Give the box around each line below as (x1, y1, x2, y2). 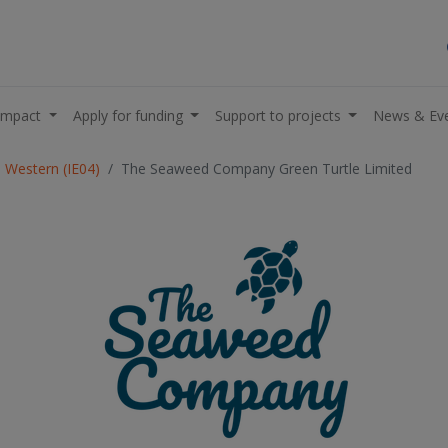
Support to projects (214, 105, 341, 125)
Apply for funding (72, 105, 183, 125)
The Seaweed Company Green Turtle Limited (121, 159, 412, 178)
